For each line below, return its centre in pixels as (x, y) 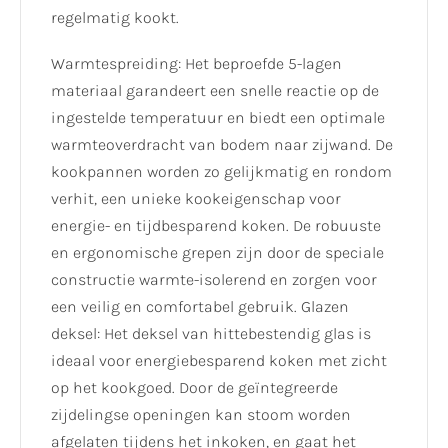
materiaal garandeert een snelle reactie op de (215, 91)
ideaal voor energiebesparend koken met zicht (219, 361)
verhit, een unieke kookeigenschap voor (196, 199)
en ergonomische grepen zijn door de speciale (217, 253)
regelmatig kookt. (115, 18)
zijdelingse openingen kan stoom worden (201, 415)
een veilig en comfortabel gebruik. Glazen (200, 307)
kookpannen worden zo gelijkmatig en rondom (221, 172)
